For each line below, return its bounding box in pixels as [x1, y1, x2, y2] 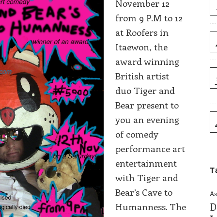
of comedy [115, 127, 159, 140]
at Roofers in [115, 26, 169, 38]
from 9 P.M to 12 [115, 11, 183, 24]
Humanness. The [115, 200, 186, 213]
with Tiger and [115, 171, 179, 184]
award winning [115, 55, 180, 67]
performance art [115, 142, 186, 155]
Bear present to [115, 98, 179, 111]
